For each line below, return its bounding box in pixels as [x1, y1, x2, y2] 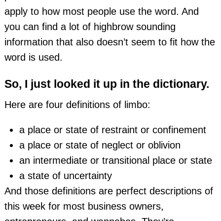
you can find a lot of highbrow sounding [4, 21, 176, 33]
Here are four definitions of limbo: [4, 99, 150, 110]
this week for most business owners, [4, 201, 164, 212]
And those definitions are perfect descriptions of [4, 185, 213, 197]
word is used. [4, 52, 63, 63]
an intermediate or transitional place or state [19, 155, 213, 166]
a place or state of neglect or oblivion [19, 140, 181, 151]
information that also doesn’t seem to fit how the [4, 37, 215, 48]
